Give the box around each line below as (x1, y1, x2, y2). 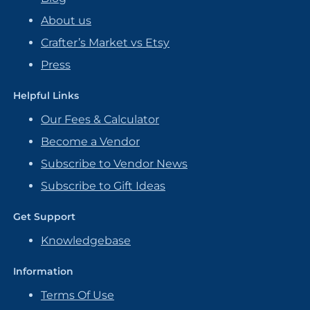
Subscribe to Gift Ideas (41, 179, 165, 192)
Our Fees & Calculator (41, 113, 159, 126)
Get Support (13, 210, 75, 223)
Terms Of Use (41, 289, 114, 302)
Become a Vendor (41, 135, 140, 148)
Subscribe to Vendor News (41, 157, 188, 170)
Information (13, 265, 73, 277)
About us (41, 14, 91, 27)
